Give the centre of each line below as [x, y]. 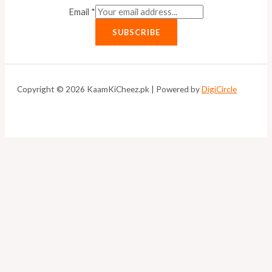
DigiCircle [219, 90]
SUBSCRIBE [136, 32]
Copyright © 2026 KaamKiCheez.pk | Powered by [109, 90]
